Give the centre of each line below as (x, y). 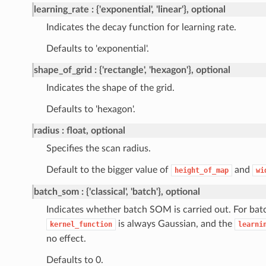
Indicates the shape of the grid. (110, 88)
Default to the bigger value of (108, 170)
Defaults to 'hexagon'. (91, 110)
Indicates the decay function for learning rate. (141, 28)
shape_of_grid (63, 70)
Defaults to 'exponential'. (97, 49)
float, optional (96, 131)
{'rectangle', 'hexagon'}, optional (164, 70)
